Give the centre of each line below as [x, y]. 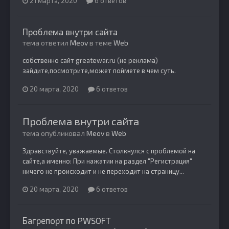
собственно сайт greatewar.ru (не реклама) [90, 60]
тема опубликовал [54, 133]
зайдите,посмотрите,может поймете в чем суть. [99, 70]
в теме [101, 42]
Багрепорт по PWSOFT [67, 221]
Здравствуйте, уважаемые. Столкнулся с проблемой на [109, 151]
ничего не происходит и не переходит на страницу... [103, 171]
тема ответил [46, 42]
